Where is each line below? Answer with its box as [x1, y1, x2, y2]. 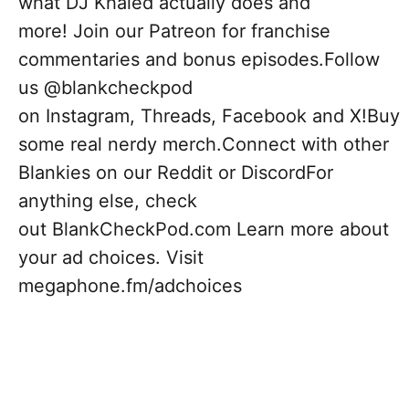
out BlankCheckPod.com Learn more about [18, 218, 389, 241]
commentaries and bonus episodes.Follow [18, 48, 380, 71]
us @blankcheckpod [18, 77, 193, 100]
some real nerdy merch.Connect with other [18, 133, 389, 156]
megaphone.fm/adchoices [18, 275, 242, 298]
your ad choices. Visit [18, 246, 204, 269]
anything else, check [18, 190, 197, 213]
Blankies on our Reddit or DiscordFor [18, 162, 333, 184]
